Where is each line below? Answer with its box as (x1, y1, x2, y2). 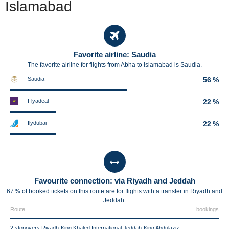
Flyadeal (28, 98, 49, 104)
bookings (196, 206, 219, 212)
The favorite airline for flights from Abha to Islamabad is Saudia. (27, 61, 202, 68)
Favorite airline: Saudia (73, 50, 156, 59)
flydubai (28, 120, 47, 126)
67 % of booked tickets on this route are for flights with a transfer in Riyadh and (7, 188, 222, 195)
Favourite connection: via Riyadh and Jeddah (34, 176, 195, 185)
